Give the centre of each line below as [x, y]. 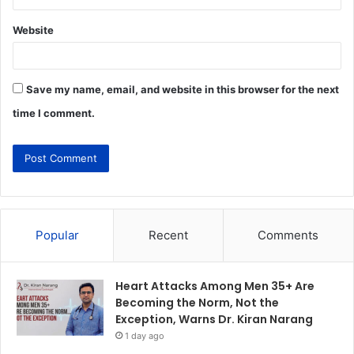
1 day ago [145, 336]
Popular [57, 235]
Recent [168, 235]
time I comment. [54, 113]
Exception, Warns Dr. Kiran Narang [214, 320]
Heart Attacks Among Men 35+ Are [215, 286]
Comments [288, 235]
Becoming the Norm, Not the [197, 303]
